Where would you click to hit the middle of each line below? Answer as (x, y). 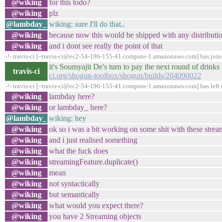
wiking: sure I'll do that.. (87, 24)
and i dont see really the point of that (106, 46)
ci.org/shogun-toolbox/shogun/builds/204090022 (125, 76)
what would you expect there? (96, 205)
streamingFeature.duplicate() (93, 162)
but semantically (74, 194)
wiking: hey (68, 118)
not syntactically (74, 184)
